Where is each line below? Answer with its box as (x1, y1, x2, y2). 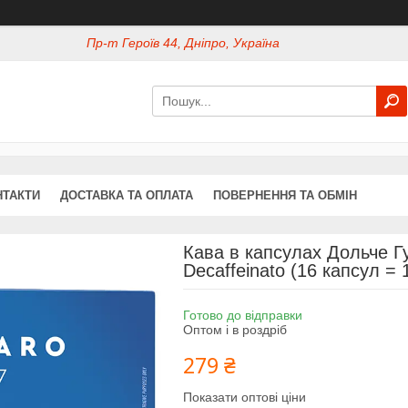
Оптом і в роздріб (182, 321, 287, 337)
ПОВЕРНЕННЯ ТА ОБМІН (213, 188, 357, 202)
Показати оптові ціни (182, 389, 306, 404)
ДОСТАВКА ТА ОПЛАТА (60, 188, 193, 202)
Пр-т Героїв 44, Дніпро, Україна (87, 36, 280, 51)
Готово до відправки (182, 307, 302, 322)
